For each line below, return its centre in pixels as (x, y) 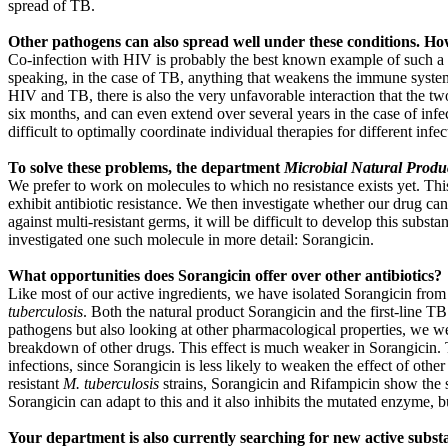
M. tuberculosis (111, 384)
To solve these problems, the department (146, 168)
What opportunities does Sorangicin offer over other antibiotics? (225, 276)
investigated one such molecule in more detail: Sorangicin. (191, 240)
